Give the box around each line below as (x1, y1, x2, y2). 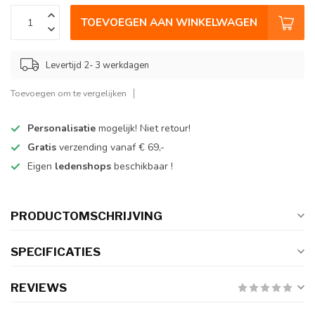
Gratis (27, 141, 59, 155)
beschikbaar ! (114, 160, 173, 174)
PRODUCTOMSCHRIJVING (11, 209, 162, 224)
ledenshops (55, 160, 114, 174)
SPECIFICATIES (11, 245, 101, 259)
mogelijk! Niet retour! (96, 122, 191, 136)
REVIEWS (11, 281, 67, 295)
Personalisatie (27, 122, 96, 136)
